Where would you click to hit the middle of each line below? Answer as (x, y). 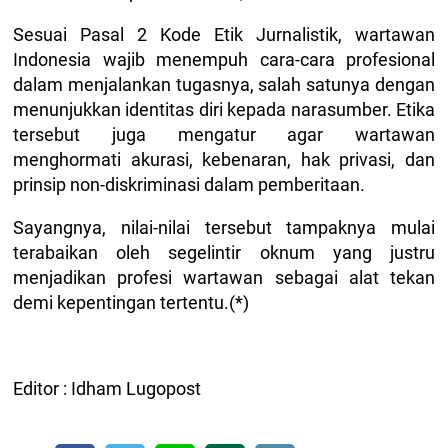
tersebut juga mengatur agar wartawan (224, 134)
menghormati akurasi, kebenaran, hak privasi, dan (224, 159)
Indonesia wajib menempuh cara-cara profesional (224, 59)
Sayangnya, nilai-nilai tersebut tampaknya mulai (224, 227)
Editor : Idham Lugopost (107, 388)
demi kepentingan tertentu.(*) (133, 302)
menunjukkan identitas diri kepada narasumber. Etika (224, 109)
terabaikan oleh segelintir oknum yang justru (224, 252)
